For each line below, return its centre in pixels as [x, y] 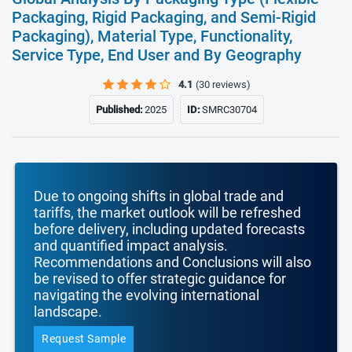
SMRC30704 [229, 110]
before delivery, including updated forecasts [169, 229]
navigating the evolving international [147, 295]
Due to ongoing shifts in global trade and [159, 196]
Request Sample [84, 339]
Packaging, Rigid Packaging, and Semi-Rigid [164, 17]
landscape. [68, 312]
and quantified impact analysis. [131, 246]
